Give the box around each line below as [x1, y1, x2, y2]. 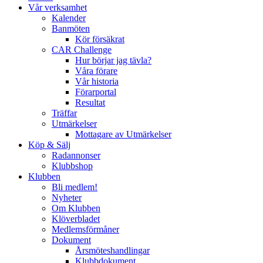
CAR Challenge [52, 45, 112, 55]
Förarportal [75, 87, 116, 97]
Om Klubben [52, 203, 100, 213]
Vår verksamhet [28, 2, 87, 12]
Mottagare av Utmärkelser [75, 129, 171, 139]
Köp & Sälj [28, 140, 70, 150]
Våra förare [75, 66, 117, 76]
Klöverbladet [52, 214, 100, 224]
